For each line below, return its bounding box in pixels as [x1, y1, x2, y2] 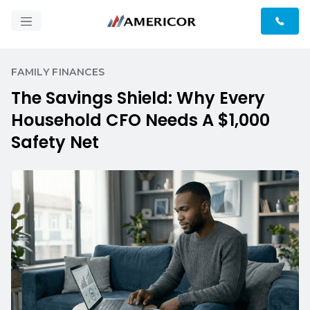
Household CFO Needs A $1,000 [11, 109, 270, 131]
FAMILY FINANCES [11, 66, 105, 78]
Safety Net [11, 131, 99, 154]
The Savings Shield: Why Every [11, 86, 265, 109]
